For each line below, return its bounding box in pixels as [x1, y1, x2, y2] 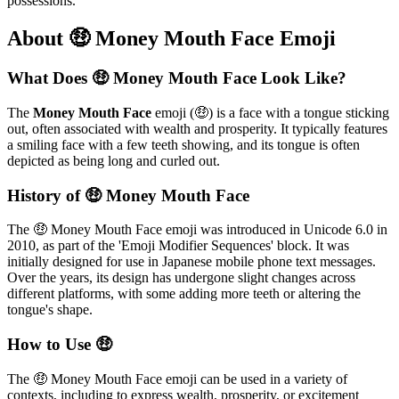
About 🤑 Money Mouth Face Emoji [7, 27, 336, 51]
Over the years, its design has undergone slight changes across [7, 270, 355, 286]
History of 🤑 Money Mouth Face [7, 185, 249, 205]
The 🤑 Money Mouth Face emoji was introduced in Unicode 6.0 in [7, 222, 387, 238]
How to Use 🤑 [7, 335, 112, 354]
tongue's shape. [7, 302, 93, 318]
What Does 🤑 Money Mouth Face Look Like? [7, 69, 346, 88]
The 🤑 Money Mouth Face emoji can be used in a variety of [7, 370, 347, 387]
